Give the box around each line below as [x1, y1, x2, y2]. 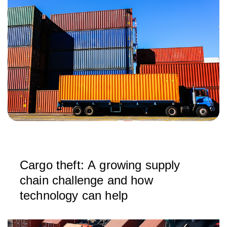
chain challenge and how [20, 173, 153, 187]
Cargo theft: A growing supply [20, 158, 180, 172]
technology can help [20, 188, 128, 202]
